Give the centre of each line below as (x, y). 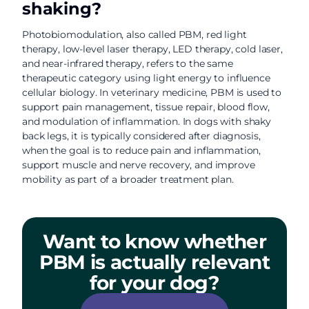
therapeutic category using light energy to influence (146, 78)
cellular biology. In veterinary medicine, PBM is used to (152, 92)
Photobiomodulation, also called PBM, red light (134, 34)
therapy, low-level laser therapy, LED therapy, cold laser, (152, 49)
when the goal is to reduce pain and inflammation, (142, 150)
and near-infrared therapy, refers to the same (128, 63)
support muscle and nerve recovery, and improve (139, 165)
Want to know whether (154, 241)
